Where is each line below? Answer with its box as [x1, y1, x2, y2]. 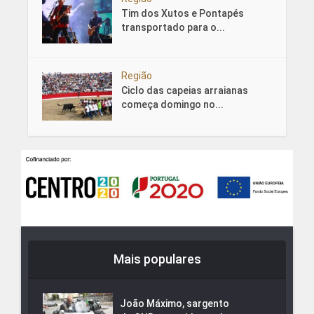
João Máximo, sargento [119, 297, 229, 309]
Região [121, 70, 152, 82]
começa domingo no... [121, 99, 224, 111]
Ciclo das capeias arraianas [121, 85, 248, 97]
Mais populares [113, 251, 201, 266]
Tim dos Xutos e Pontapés [121, 8, 244, 20]
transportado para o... [121, 22, 225, 34]
